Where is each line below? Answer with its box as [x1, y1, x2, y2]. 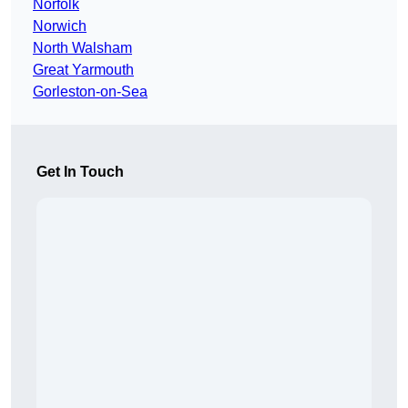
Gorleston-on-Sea [33, 84, 148, 100]
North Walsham [33, 40, 132, 56]
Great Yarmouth [33, 62, 134, 78]
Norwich [33, 18, 87, 35]
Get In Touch [36, 164, 124, 180]
